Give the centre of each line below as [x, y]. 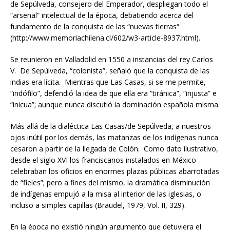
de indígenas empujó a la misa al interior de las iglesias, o [106, 194]
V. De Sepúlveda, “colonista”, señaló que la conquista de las [110, 71]
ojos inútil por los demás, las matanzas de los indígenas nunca [114, 138]
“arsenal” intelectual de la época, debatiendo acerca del [102, 15]
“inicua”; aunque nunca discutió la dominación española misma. [115, 105]
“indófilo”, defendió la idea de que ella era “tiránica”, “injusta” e [113, 93]
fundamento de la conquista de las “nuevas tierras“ [95, 27]
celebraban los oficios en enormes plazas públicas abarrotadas [115, 171]
